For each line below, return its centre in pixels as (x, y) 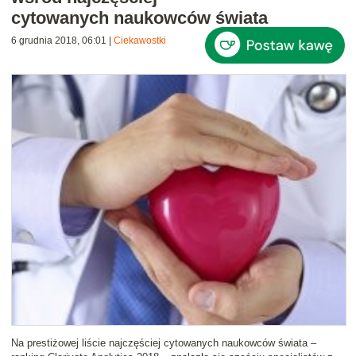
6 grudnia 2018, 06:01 (59, 41)
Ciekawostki (140, 41)
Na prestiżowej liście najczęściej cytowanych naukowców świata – (164, 343)
